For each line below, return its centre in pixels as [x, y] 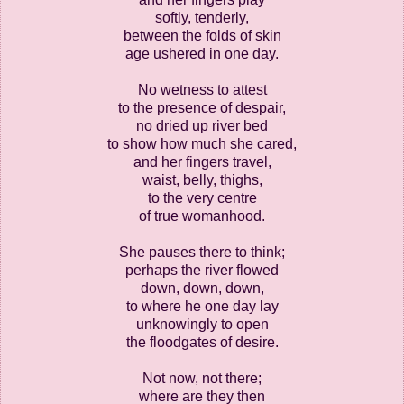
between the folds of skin [202, 35]
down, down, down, [202, 288]
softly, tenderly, [202, 17]
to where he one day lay [202, 306]
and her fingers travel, [202, 161]
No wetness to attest [202, 89]
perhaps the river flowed [202, 270]
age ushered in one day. [202, 53]
